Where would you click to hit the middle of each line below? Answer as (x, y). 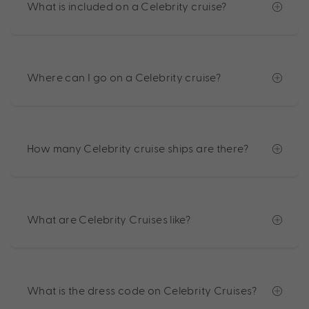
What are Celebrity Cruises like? (109, 219)
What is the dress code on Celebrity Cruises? (142, 290)
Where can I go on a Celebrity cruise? (124, 77)
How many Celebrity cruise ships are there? (138, 148)
